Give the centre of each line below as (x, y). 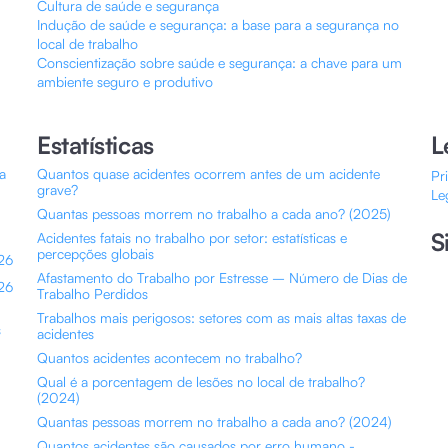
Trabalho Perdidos (93, 293)
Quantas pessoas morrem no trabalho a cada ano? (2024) (215, 421)
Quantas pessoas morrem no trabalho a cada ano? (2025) (214, 213)
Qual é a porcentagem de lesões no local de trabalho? (201, 381)
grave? (58, 189)
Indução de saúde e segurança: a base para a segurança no (218, 24)
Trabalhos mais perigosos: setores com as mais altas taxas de (222, 317)
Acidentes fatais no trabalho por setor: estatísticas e (192, 237)
